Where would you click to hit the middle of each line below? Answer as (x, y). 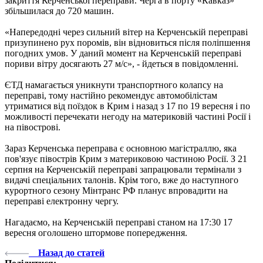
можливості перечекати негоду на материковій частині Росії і (128, 116)
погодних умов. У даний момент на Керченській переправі (123, 53)
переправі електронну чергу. (62, 201)
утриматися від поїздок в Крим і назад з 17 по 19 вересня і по (127, 106)
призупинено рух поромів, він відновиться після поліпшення (127, 42)
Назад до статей (71, 252)
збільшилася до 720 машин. (59, 11)
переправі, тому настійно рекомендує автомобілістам (111, 95)
